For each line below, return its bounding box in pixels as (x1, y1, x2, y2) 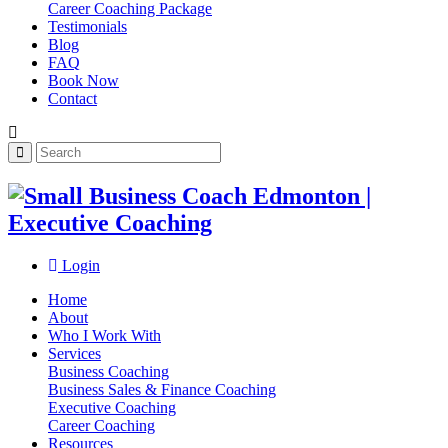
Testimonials (48, 17, 127, 35)
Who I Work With (48, 326, 161, 344)
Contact (48, 89, 97, 107)
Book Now (48, 71, 119, 89)
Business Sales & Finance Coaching (48, 380, 276, 398)
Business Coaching (48, 362, 169, 380)
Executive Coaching (48, 398, 176, 416)
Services (48, 344, 101, 362)
